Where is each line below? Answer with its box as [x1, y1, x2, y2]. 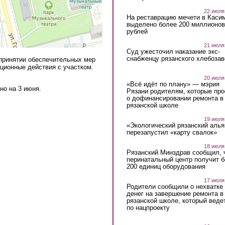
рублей [126, 27, 148, 35]
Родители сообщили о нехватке [126, 182, 223, 190]
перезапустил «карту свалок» [126, 128, 217, 136]
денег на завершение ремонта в [126, 189, 223, 197]
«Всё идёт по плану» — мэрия [126, 80, 219, 88]
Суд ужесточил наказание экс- [126, 47, 220, 55]
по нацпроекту [126, 203, 170, 211]
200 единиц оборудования [126, 162, 205, 170]
